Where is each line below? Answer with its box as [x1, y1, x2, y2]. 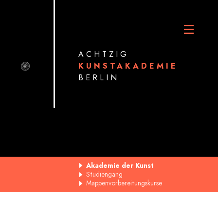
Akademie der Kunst [86, 161, 154, 170]
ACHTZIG [78, 49, 129, 60]
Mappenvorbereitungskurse [86, 179, 163, 188]
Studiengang [86, 170, 123, 179]
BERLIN [78, 73, 120, 83]
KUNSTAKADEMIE [78, 60, 179, 72]
